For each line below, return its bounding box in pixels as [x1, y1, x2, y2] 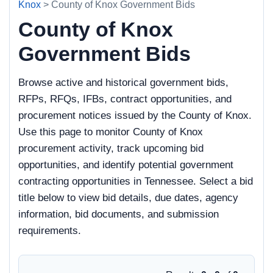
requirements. [18, 225, 81, 236]
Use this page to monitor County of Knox [18, 126, 203, 138]
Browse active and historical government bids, [18, 77, 229, 88]
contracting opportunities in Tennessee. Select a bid [18, 175, 253, 187]
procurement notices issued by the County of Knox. [18, 110, 252, 121]
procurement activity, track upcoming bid [18, 143, 204, 154]
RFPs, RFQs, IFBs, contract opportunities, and [18, 93, 232, 105]
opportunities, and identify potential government [18, 159, 233, 171]
